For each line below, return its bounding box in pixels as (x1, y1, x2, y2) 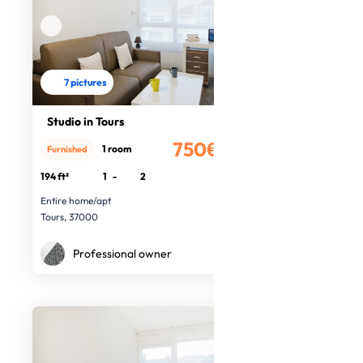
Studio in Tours (47, 114, 124, 129)
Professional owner (73, 246, 172, 261)
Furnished (47, 143, 88, 155)
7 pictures (62, 76, 107, 88)
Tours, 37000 (41, 211, 98, 223)
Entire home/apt (41, 194, 111, 207)
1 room (102, 143, 131, 155)
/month (220, 147, 251, 159)
